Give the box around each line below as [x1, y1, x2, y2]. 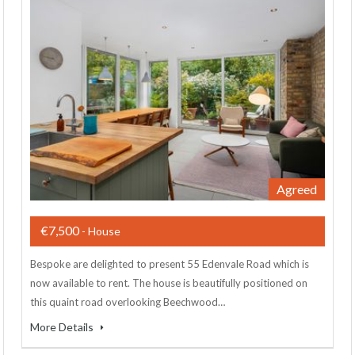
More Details [30, 320, 96, 334]
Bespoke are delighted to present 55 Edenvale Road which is [30, 258, 309, 271]
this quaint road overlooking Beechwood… [30, 296, 225, 309]
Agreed [277, 181, 317, 197]
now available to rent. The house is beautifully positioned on [30, 277, 307, 290]
